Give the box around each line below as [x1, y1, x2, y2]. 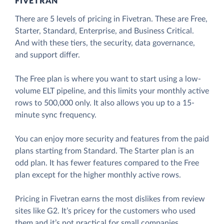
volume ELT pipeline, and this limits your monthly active [15, 87, 209, 95]
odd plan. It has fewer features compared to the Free [15, 159, 199, 167]
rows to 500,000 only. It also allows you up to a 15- [15, 99, 194, 107]
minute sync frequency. [15, 111, 96, 119]
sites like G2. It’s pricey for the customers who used [15, 207, 195, 215]
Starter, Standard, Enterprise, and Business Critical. [15, 27, 194, 35]
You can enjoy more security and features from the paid [15, 135, 209, 143]
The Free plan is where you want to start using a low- [15, 75, 201, 83]
